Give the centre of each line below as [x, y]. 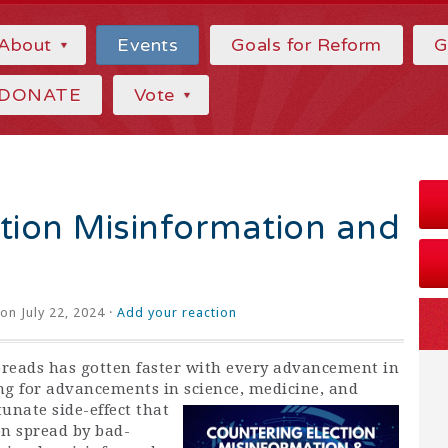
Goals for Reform [306, 45]
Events [148, 45]
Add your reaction [177, 312]
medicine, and [303, 389]
